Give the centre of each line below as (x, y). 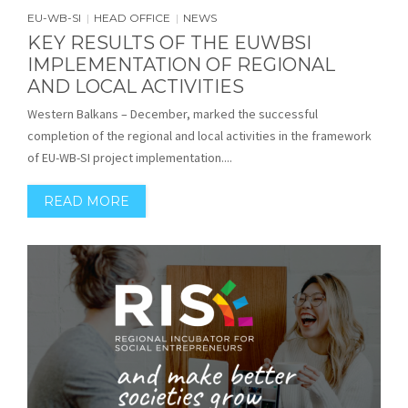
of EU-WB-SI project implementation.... (130, 157)
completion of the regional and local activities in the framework (199, 135)
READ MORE (87, 201)
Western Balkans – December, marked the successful (173, 113)
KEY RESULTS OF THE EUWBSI (169, 42)
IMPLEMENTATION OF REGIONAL (181, 64)
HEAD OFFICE (132, 17)
